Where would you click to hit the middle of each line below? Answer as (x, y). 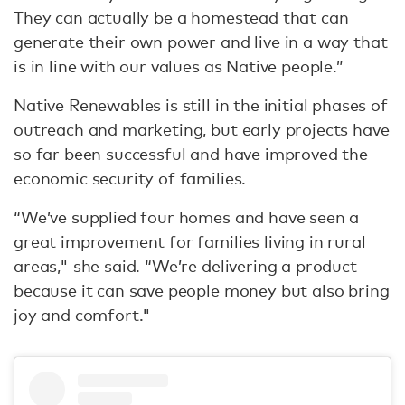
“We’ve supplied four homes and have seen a (187, 217)
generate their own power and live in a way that (201, 42)
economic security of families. (132, 178)
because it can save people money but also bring (202, 290)
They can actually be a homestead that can (181, 17)
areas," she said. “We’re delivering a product (185, 266)
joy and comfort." (83, 315)
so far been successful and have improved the (191, 154)
